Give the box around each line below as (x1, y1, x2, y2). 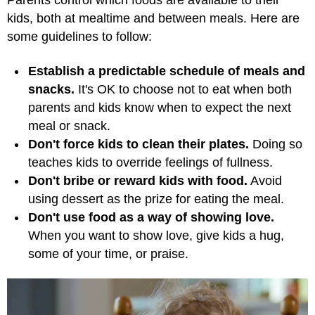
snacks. (28, 82, 75, 96)
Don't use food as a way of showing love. (28, 210, 274, 224)
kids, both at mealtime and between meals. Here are (7, 11, 300, 25)
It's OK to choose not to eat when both (75, 82, 292, 96)
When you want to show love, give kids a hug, (28, 228, 284, 243)
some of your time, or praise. (28, 246, 188, 261)
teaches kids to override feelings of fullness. (28, 155, 273, 169)
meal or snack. (28, 118, 110, 133)
